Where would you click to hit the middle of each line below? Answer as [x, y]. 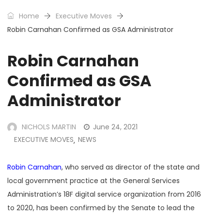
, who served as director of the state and [131, 167]
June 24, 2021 [115, 127]
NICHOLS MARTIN [49, 127]
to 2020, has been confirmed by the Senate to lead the [101, 208]
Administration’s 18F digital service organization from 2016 [104, 194]
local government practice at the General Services [93, 181]
